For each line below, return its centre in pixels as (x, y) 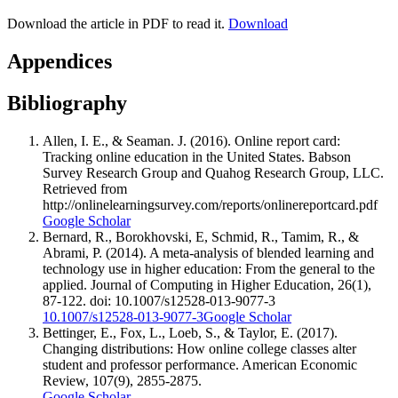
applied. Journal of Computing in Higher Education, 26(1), (207, 284)
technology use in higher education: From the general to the (209, 268)
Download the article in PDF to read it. (118, 24)
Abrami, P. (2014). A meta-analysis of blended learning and (208, 252)
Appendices (60, 62)
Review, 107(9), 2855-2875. (122, 380)
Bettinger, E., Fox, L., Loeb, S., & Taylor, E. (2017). (190, 332)
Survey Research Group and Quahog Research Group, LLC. (213, 172)
